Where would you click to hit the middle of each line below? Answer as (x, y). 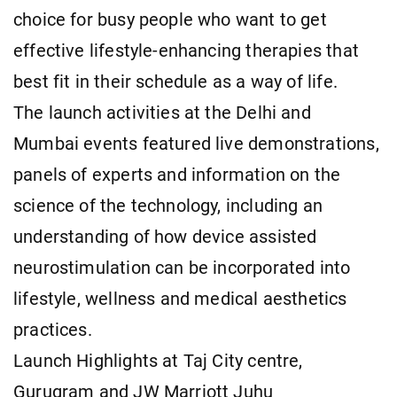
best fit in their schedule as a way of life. (175, 82)
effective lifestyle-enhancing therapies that (186, 51)
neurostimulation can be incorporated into (182, 268)
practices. (53, 330)
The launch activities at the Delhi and (162, 113)
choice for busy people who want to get (170, 19)
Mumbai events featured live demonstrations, (196, 144)
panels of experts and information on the (177, 175)
